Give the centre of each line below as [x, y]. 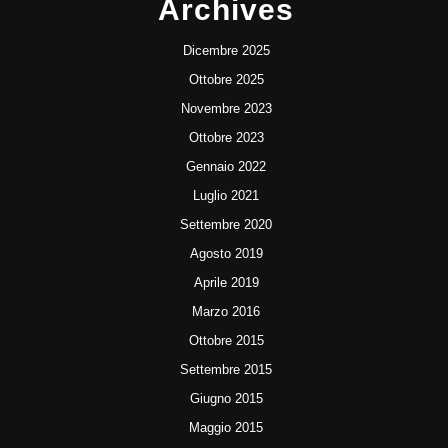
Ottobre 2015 [226, 340]
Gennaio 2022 [226, 166]
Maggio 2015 [226, 427]
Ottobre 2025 [226, 79]
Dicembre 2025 [226, 50]
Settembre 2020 [226, 224]
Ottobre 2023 [226, 137]
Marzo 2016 [226, 311]
